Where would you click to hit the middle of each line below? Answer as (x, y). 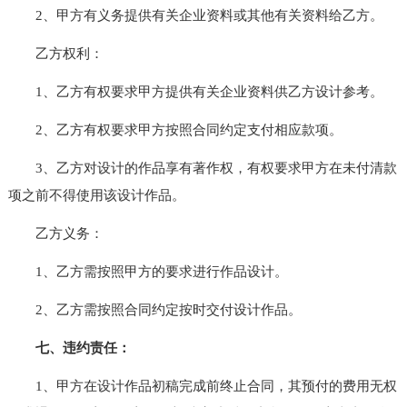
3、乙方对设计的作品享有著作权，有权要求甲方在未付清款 (202, 168)
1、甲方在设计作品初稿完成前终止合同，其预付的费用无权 (202, 386)
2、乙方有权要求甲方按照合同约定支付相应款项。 (175, 129)
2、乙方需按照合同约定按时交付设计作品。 (154, 309)
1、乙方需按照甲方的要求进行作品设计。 (148, 271)
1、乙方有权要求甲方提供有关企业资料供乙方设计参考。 (195, 91)
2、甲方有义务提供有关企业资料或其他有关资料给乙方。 (195, 15)
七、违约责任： (69, 347)
